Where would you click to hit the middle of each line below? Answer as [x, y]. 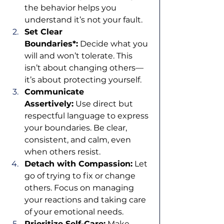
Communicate [55, 92]
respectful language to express [87, 116]
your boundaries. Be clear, [77, 128]
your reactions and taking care [86, 200]
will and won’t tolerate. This [79, 56]
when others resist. [62, 152]
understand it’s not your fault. [83, 20]
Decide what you [114, 44]
